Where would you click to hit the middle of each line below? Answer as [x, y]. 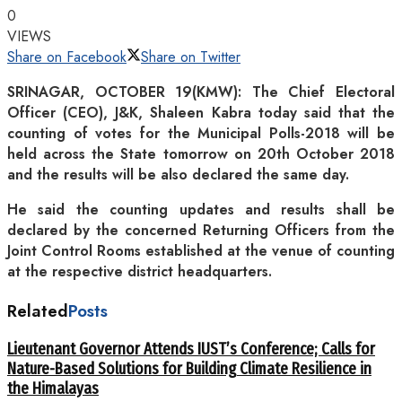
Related [38, 310]
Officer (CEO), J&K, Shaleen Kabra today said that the [201, 112]
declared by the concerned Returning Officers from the [201, 230]
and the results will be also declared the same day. [178, 174]
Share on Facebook [67, 57]
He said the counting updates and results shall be [201, 209]
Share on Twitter [191, 57]
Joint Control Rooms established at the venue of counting [201, 250]
